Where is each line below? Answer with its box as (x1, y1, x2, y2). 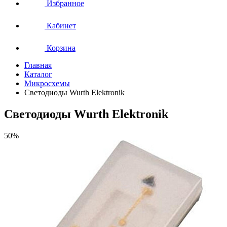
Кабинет (47, 21, 76, 30)
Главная (24, 61, 52, 69)
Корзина (47, 44, 75, 52)
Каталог (24, 70, 52, 79)
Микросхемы (24, 79, 70, 88)
